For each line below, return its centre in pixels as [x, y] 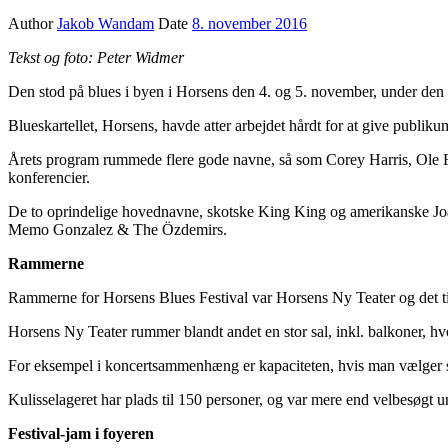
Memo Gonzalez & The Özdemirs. [117, 229]
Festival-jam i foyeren [81, 433]
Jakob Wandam [105, 23]
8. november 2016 [249, 23]
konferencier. [49, 177]
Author [32, 23]
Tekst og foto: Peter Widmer [96, 57]
